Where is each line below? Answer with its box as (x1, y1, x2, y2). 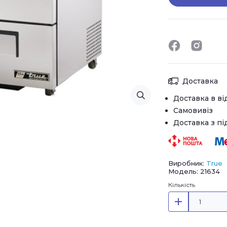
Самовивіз (173, 106, 213, 115)
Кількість (168, 181, 195, 188)
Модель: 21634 (168, 167, 220, 175)
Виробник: (168, 159, 206, 167)
